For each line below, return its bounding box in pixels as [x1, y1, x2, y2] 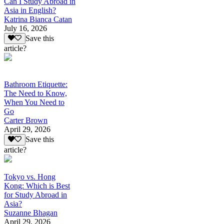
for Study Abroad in [4, 190, 67, 199]
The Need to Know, [4, 89, 67, 98]
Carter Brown [4, 116, 47, 125]
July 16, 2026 [4, 23, 47, 32]
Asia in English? [4, 5, 56, 14]
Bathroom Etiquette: [4, 80, 67, 89]
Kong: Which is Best [4, 181, 70, 190]
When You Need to [4, 98, 64, 107]
